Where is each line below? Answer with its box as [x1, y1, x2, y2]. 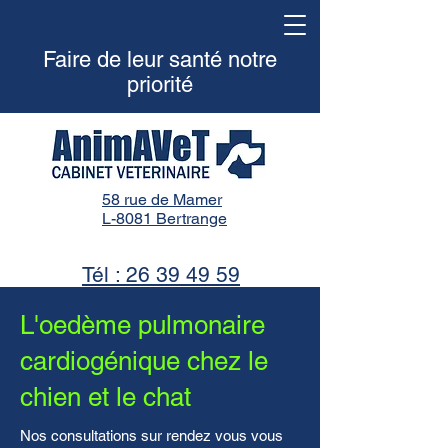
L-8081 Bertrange [102, 209, 227, 228]
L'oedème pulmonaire [20, 310, 265, 340]
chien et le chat [20, 382, 191, 412]
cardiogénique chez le [20, 346, 268, 376]
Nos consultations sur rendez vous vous [20, 427, 283, 444]
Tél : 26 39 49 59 [82, 262, 240, 287]
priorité [127, 72, 193, 97]
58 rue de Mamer [102, 190, 222, 209]
